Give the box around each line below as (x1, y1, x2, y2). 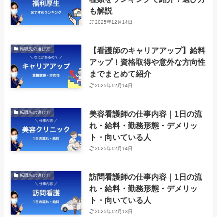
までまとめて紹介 (89, 69, 151, 78)
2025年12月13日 (95, 209, 133, 215)
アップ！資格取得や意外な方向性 (89, 58, 205, 67)
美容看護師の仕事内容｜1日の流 (89, 109, 202, 118)
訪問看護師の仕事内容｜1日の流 (89, 172, 202, 181)
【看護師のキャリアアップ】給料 (89, 46, 205, 55)
